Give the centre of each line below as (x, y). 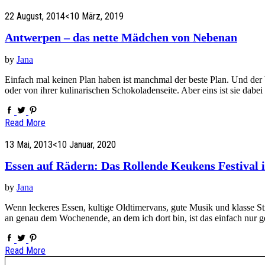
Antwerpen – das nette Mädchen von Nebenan (121, 38)
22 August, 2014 (35, 17)
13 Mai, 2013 (29, 144)
